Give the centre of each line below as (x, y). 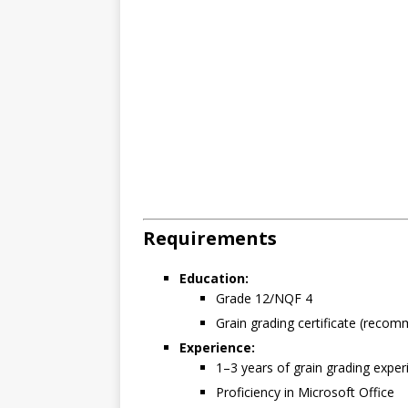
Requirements (210, 239)
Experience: (217, 348)
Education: (214, 279)
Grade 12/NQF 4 (264, 299)
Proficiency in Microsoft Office (305, 393)
